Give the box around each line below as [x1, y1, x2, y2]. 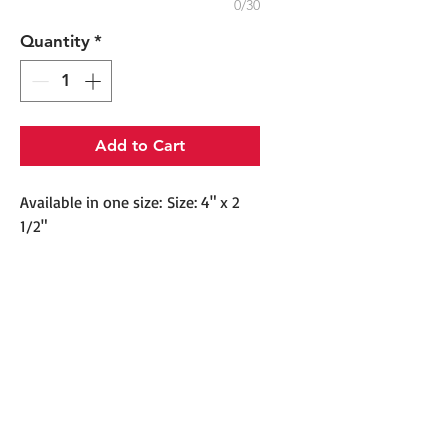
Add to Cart [95, 135, 185, 155]
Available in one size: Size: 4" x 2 [20, 191, 240, 212]
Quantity [20, 31, 90, 52]
